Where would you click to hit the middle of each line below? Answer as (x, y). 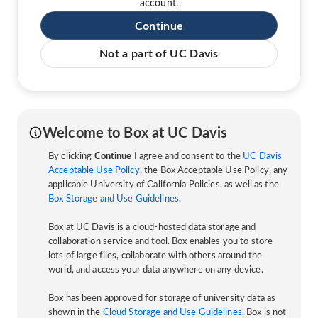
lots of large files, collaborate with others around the (155, 256)
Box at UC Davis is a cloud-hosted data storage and (152, 227)
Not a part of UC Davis (159, 54)
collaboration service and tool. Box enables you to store (161, 241)
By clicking (71, 156)
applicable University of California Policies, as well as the (164, 185)
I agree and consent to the (187, 156)
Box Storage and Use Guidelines (114, 199)
